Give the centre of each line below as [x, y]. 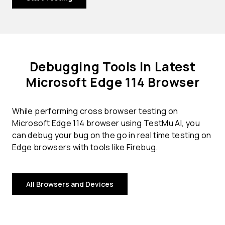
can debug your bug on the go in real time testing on [112, 135]
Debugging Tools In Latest [113, 67]
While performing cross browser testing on [95, 111]
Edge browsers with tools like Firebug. [85, 147]
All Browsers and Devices [70, 184]
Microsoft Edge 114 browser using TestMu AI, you [106, 123]
